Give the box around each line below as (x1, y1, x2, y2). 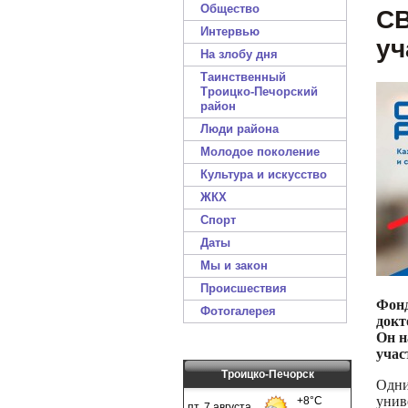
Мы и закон (200, 259, 268, 272)
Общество (200, 2, 260, 15)
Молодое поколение (200, 145, 320, 158)
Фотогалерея (200, 304, 276, 318)
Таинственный (200, 70, 286, 84)
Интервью (200, 25, 260, 38)
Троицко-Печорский (200, 85, 318, 98)
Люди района (200, 122, 279, 136)
